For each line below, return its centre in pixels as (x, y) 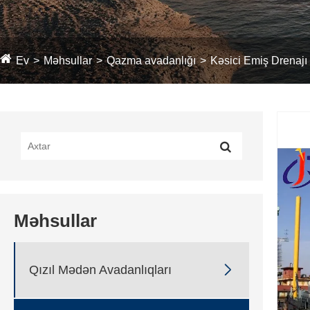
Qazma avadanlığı (151, 61)
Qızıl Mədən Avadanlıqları (100, 270)
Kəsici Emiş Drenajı (259, 61)
